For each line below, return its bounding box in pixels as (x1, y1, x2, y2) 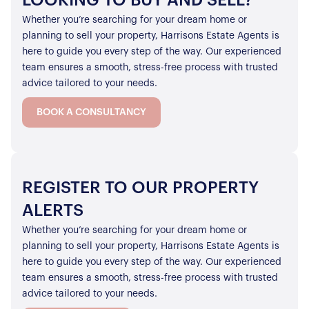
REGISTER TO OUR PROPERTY (22, 179, 259, 197)
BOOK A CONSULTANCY (37, 107, 146, 117)
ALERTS (22, 202, 83, 219)
